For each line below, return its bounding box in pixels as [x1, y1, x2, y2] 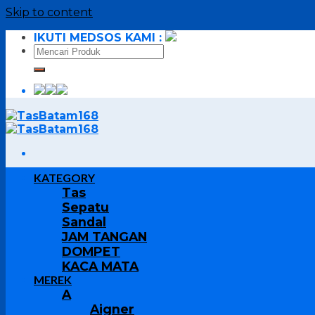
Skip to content [6, 6, 93, 19]
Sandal [62, 214, 106, 229]
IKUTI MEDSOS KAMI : [34, 31, 165, 44]
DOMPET [62, 244, 120, 259]
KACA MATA [62, 259, 139, 274]
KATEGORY [34, 171, 95, 184]
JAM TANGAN [62, 229, 147, 244]
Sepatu [62, 200, 109, 214]
